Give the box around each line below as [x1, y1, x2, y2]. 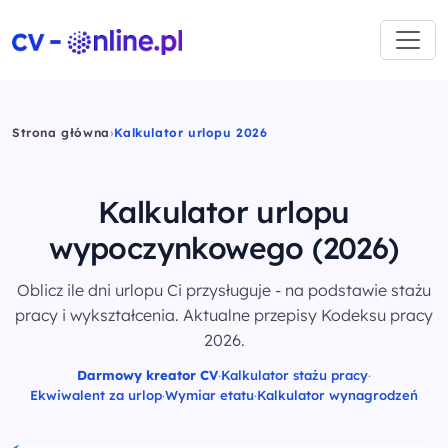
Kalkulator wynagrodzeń [257, 387, 418, 403]
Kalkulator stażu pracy [221, 367, 368, 383]
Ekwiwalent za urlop [30, 387, 162, 403]
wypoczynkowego [49, 229, 313, 267]
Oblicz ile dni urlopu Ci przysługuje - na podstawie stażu [17, 280, 431, 300]
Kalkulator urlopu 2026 [114, 125, 268, 140]
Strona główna [12, 125, 110, 140]
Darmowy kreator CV [77, 367, 218, 383]
